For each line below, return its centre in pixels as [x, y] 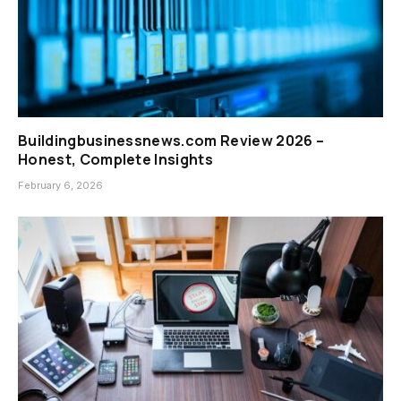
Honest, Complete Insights [116, 160]
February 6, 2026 [60, 186]
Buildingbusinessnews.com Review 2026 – [171, 141]
